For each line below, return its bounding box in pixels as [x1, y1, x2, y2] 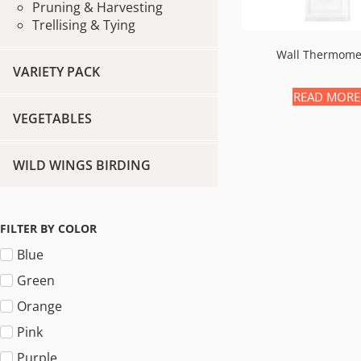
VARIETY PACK [13, 63, 100, 81]
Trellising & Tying [32, 16, 135, 34]
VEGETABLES [13, 110, 92, 127]
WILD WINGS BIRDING [13, 156, 151, 174]
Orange [17, 297, 62, 315]
